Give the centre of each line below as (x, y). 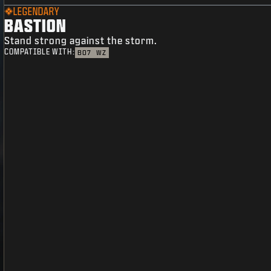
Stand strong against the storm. (81, 41)
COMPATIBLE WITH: (40, 52)
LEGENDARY (37, 11)
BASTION (36, 25)
